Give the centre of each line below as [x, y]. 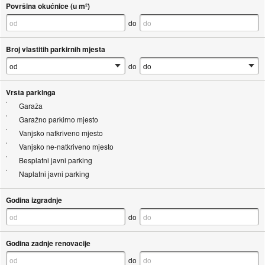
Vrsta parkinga [30, 93]
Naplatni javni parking [54, 174]
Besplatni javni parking [55, 160]
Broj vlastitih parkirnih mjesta [55, 49]
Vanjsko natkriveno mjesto [61, 133]
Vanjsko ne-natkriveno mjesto [66, 147]
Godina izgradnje [34, 200]
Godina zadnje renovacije [48, 243]
